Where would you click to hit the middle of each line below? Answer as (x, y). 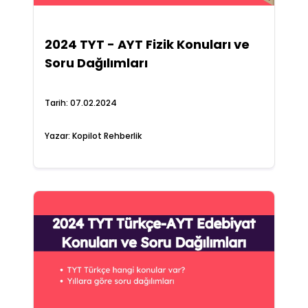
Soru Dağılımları (96, 63)
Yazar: (58, 136)
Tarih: (57, 103)
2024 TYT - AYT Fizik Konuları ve (147, 44)
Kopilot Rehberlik (107, 136)
